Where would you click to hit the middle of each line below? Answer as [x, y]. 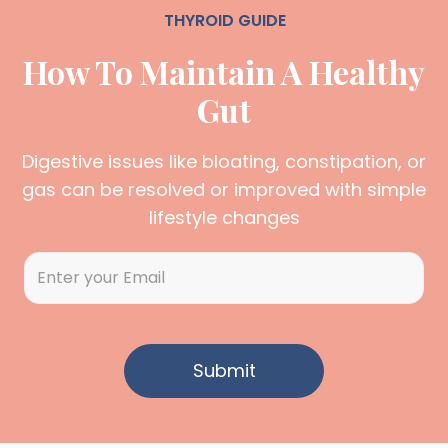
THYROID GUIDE [225, 20]
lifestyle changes [224, 217]
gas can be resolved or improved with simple [224, 189]
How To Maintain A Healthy [224, 71]
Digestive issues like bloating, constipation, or [224, 161]
